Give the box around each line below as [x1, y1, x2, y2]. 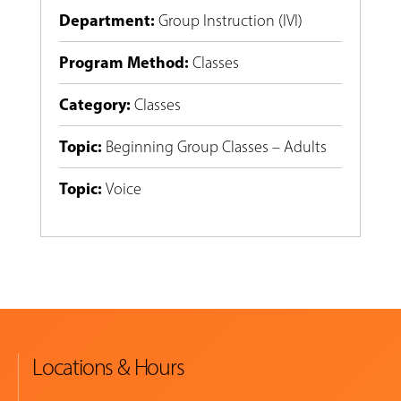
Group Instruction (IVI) [158, 11, 303, 31]
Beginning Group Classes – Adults [105, 137, 327, 158]
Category [58, 94, 126, 115]
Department [58, 10, 150, 31]
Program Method [58, 52, 184, 73]
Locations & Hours [32, 354, 184, 381]
